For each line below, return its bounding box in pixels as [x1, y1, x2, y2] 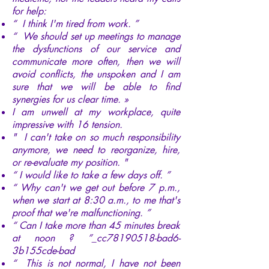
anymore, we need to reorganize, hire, [12, 143, 180, 156]
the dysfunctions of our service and [12, 42, 180, 55]
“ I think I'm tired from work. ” [12, 17, 138, 30]
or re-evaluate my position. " [12, 156, 127, 169]
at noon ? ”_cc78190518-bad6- [12, 231, 180, 244]
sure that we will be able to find [12, 80, 180, 93]
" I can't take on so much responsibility [12, 130, 180, 144]
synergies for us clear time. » [12, 92, 131, 106]
